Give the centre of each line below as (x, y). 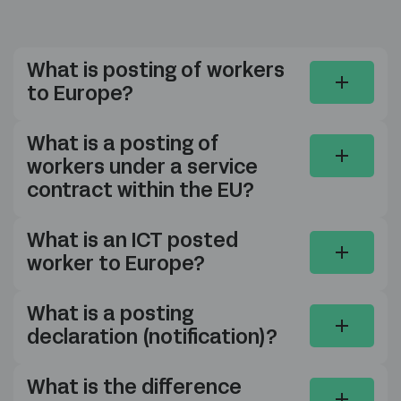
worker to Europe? (116, 266)
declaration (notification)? (152, 339)
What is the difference (134, 389)
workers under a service (142, 169)
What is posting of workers (156, 73)
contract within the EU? (141, 192)
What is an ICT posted (132, 243)
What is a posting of (123, 146)
